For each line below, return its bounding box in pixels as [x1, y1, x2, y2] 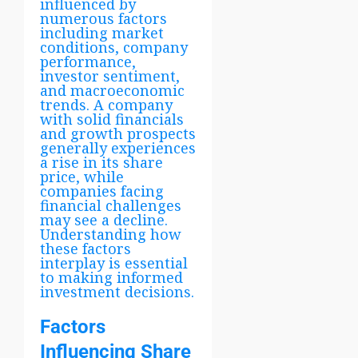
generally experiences [40, 137, 196, 157]
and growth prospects [40, 123, 196, 143]
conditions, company [40, 37, 188, 57]
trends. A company [40, 94, 173, 114]
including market [40, 22, 164, 42]
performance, [40, 51, 136, 71]
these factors [40, 238, 131, 258]
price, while [40, 166, 124, 186]
